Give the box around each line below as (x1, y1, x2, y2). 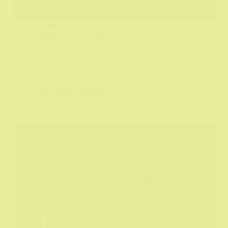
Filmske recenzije (54, 85, 110, 95)
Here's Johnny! (15, 21, 64, 31)
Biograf (36, 31, 60, 40)
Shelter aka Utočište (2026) (15, 107, 103, 116)
